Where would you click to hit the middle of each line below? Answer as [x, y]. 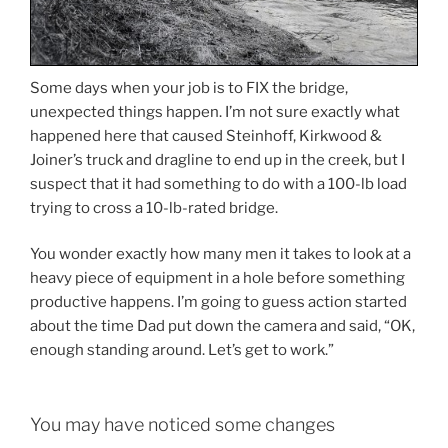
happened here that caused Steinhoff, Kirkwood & [206, 135]
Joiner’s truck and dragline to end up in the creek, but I [217, 159]
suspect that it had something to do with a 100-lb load [218, 183]
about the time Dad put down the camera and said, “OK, [222, 326]
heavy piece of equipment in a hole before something [217, 278]
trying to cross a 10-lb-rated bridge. [154, 207]
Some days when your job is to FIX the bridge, [189, 87]
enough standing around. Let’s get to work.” [182, 350]
